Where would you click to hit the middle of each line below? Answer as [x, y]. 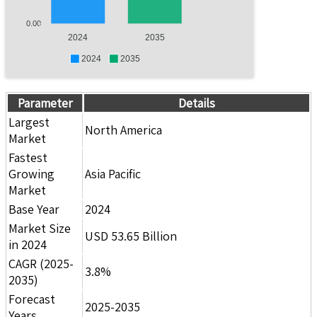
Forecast [32, 299]
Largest [29, 122]
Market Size [40, 228]
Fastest [28, 157]
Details [197, 103]
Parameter [45, 103]
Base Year [34, 209]
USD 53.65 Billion [131, 236]
